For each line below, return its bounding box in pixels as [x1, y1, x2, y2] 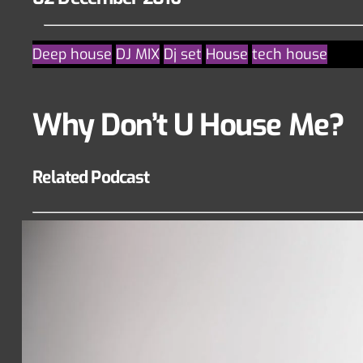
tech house [252, 45, 328, 65]
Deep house [32, 45, 113, 65]
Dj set [164, 45, 203, 65]
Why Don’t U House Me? [32, 105, 344, 146]
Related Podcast [32, 166, 150, 190]
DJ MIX [116, 45, 160, 65]
